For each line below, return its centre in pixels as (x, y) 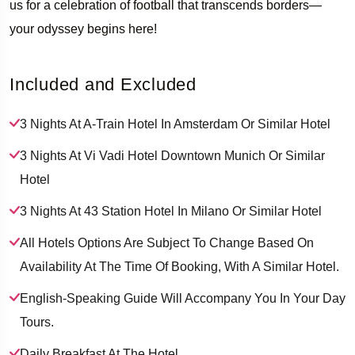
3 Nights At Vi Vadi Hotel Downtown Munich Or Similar (172, 155)
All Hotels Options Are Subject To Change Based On (167, 242)
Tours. (37, 322)
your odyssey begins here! (83, 29)
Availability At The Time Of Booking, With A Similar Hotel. (179, 266)
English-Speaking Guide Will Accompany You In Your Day (183, 298)
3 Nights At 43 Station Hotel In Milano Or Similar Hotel (171, 211)
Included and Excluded (103, 84)
